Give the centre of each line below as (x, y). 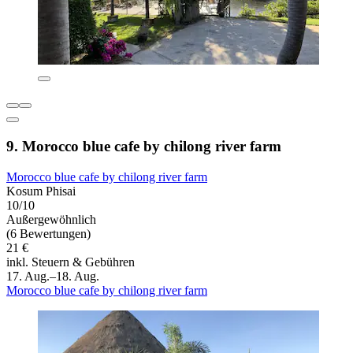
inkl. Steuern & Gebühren (71, 262)
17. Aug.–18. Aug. (53, 276)
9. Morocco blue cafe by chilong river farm (144, 146)
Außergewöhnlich (51, 219)
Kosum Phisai (41, 191)
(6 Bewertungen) (48, 233)
